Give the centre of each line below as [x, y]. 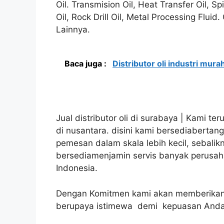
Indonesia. [77, 168]
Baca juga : [86, 63]
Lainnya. [73, 30]
